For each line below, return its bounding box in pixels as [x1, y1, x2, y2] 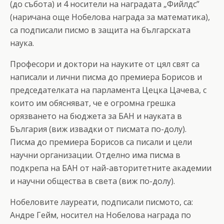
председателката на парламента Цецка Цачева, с [10, 84, 206, 95]
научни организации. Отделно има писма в [10, 149, 180, 160]
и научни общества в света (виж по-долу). [10, 175, 175, 186]
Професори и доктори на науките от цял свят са [10, 58, 199, 69]
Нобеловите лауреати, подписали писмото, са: [10, 196, 193, 207]
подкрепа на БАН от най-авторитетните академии [10, 162, 211, 173]
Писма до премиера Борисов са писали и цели [10, 136, 192, 147]
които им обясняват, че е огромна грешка [10, 97, 175, 108]
